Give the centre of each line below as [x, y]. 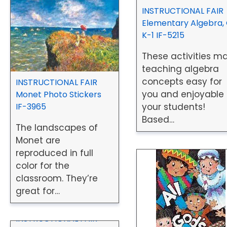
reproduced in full [54, 153]
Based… [158, 120]
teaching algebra [181, 69]
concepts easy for [182, 82]
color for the [43, 165]
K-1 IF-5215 [163, 35]
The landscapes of [57, 127]
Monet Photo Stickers [59, 94]
